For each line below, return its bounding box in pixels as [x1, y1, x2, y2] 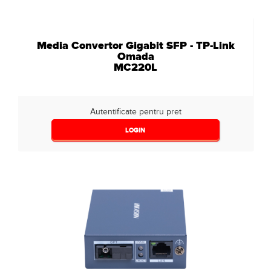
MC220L [114, 60, 157, 74]
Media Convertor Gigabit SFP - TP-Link [36, 38, 235, 53]
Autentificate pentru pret [90, 106, 181, 117]
